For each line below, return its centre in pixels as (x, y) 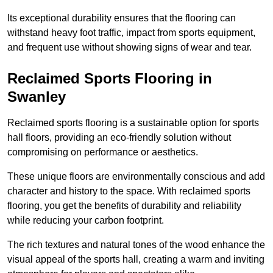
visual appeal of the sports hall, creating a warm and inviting (136, 260)
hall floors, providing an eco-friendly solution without (119, 138)
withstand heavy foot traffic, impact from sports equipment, (131, 33)
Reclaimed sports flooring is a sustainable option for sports (133, 123)
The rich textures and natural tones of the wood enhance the (136, 245)
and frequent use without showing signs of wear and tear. (129, 48)
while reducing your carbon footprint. (86, 221)
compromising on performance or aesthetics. (103, 152)
